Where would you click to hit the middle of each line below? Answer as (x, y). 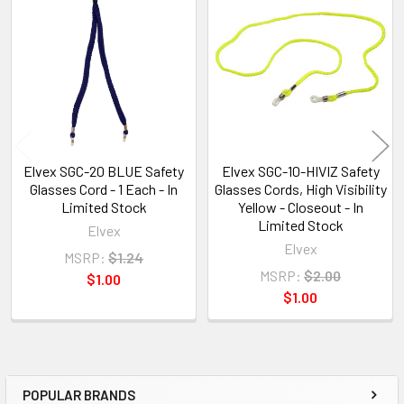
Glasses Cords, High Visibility (300, 188)
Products (51, 40)
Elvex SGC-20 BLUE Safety (104, 170)
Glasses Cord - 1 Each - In (104, 188)
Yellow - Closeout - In (300, 207)
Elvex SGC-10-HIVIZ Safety (300, 170)
